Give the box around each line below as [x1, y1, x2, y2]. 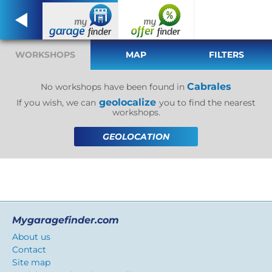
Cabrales [187, 81, 231, 92]
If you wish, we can [16, 97, 96, 108]
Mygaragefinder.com [12, 214, 119, 226]
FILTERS [209, 49, 245, 60]
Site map [12, 257, 50, 268]
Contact [12, 244, 46, 255]
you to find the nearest [159, 97, 256, 108]
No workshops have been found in [41, 81, 187, 92]
